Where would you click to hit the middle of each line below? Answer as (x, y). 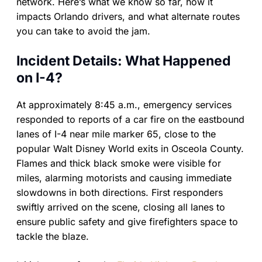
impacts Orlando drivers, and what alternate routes (128, 16)
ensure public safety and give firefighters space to (127, 222)
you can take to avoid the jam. (83, 31)
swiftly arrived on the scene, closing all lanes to (121, 207)
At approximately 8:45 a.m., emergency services (124, 105)
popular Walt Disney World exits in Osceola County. (130, 149)
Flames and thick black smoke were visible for (119, 163)
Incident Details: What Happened (124, 61)
